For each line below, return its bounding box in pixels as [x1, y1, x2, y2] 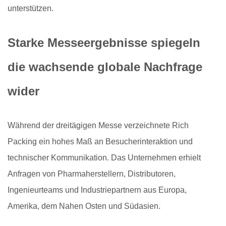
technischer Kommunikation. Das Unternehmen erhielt [8, 153, 201, 162]
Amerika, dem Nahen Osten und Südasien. [8, 202, 160, 211]
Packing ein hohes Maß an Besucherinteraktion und [8, 137, 193, 146]
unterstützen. [8, 4, 53, 13]
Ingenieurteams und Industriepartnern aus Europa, [8, 186, 187, 195]
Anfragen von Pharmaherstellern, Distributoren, [8, 169, 176, 179]
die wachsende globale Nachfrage [8, 60, 202, 74]
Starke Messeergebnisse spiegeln [8, 36, 200, 50]
